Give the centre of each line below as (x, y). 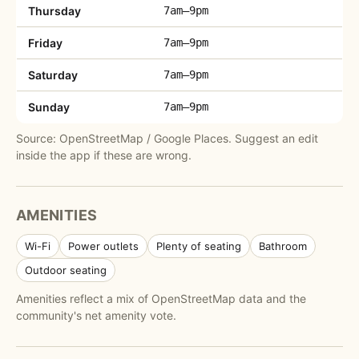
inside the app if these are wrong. (104, 155)
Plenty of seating (199, 246)
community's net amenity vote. (96, 315)
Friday (45, 43)
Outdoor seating (66, 270)
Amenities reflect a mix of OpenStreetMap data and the (161, 298)
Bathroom (283, 246)
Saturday (53, 75)
